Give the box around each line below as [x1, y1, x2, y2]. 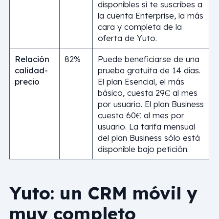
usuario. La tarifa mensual [97, 121, 195, 131]
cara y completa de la [97, 21, 182, 32]
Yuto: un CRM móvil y [9, 181, 197, 204]
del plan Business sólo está [97, 132, 200, 143]
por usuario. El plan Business [97, 98, 204, 109]
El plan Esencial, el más [97, 76, 184, 87]
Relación [14, 53, 49, 64]
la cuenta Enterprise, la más [97, 10, 203, 21]
